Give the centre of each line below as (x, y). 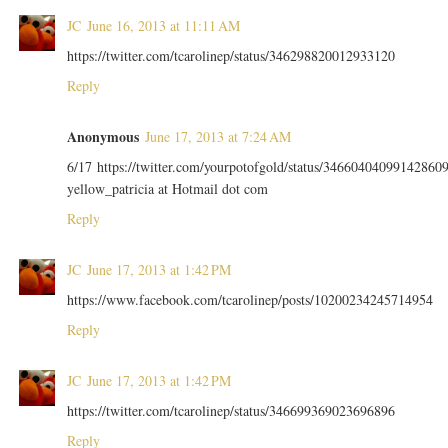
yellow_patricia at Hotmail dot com (167, 189)
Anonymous (102, 137)
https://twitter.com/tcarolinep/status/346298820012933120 (230, 56)
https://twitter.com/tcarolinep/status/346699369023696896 (230, 411)
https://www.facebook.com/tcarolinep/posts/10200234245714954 (249, 300)
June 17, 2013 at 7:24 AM (217, 137)
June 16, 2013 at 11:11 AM (163, 26)
